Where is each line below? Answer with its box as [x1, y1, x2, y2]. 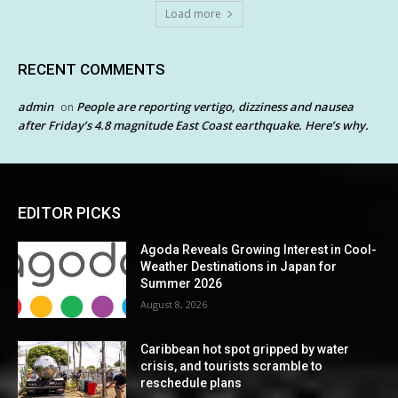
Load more [164, 6, 221, 22]
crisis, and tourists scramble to [140, 359, 323, 374]
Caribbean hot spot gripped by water [140, 342, 350, 357]
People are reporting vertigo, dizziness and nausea [76, 99, 354, 115]
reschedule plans [140, 376, 243, 391]
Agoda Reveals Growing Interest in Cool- [140, 243, 378, 258]
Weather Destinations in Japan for [140, 259, 338, 275]
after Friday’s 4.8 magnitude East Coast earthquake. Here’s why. [18, 117, 369, 134]
